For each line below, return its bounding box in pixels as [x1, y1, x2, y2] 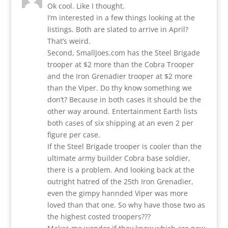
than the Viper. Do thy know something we [47, 82, 192, 93]
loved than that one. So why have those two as [47, 199, 205, 210]
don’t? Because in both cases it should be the [47, 94, 201, 104]
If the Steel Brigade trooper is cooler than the [47, 141, 202, 151]
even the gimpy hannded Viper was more [47, 188, 188, 198]
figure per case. [47, 129, 100, 139]
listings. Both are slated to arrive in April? [47, 24, 188, 34]
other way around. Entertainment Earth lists [47, 106, 197, 116]
